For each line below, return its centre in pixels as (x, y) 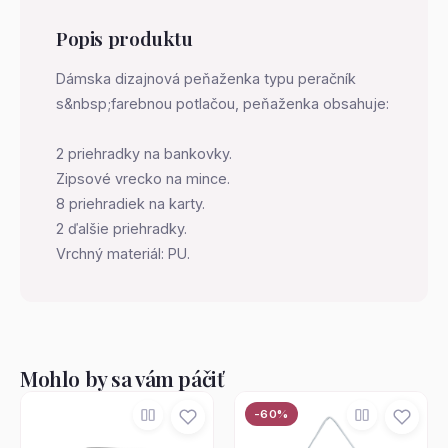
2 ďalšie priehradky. (121, 203)
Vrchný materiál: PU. (123, 228)
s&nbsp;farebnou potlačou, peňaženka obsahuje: (222, 78)
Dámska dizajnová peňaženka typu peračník (206, 53)
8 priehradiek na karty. (130, 178)
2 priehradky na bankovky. (144, 128)
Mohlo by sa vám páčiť (122, 353)
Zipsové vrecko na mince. (143, 153)
